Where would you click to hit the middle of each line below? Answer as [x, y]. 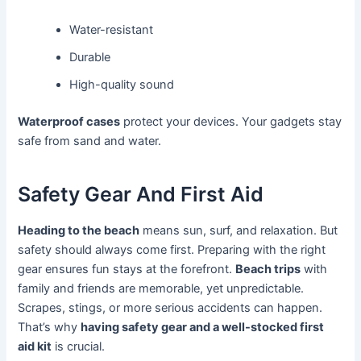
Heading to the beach [79, 231]
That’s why [50, 328]
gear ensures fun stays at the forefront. [127, 270]
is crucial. [79, 347]
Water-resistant [112, 30]
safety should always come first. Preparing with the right [172, 250]
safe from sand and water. [90, 141]
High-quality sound [122, 85]
